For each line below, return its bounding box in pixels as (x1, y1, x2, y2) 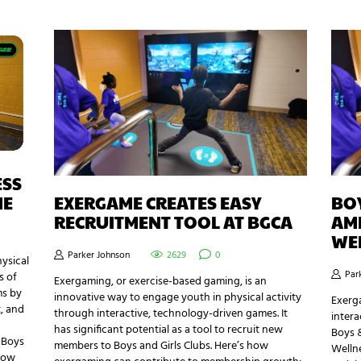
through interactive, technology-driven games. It (54, 304, 288, 323)
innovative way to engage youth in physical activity (54, 288, 302, 307)
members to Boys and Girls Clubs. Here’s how (54, 336, 269, 355)
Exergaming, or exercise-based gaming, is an (54, 272, 268, 291)
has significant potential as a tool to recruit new (54, 320, 284, 339)
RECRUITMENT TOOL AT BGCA (54, 210, 293, 234)
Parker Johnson (65, 247, 133, 263)
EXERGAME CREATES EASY (54, 191, 262, 215)
